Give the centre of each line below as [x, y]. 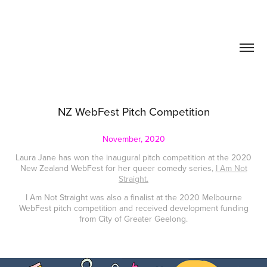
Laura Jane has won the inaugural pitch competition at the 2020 [133, 157]
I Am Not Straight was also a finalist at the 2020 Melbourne [133, 197]
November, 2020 [133, 139]
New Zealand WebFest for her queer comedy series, [118, 168]
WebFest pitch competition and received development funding [133, 208]
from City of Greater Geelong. [133, 219]
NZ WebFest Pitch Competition [133, 111]
